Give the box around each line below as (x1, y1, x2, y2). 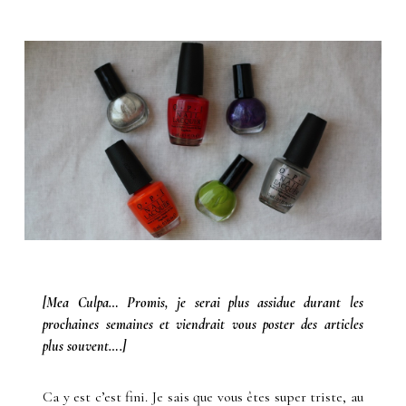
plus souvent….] (43, 336, 127, 355)
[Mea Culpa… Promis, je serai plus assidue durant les (43, 293, 363, 312)
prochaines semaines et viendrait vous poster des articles (43, 314, 363, 333)
